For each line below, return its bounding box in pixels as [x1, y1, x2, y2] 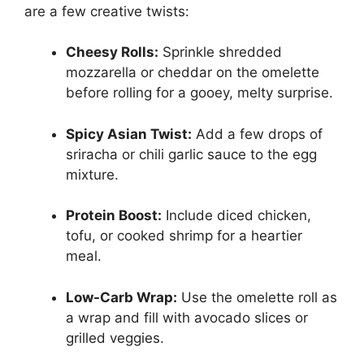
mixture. [66, 166, 119, 183]
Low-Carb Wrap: [66, 288, 177, 305]
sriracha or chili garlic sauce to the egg [66, 145, 317, 162]
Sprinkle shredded [158, 44, 282, 61]
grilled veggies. [66, 329, 164, 346]
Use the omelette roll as [177, 288, 337, 305]
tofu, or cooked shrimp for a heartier [66, 227, 302, 245]
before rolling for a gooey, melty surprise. [66, 84, 333, 102]
